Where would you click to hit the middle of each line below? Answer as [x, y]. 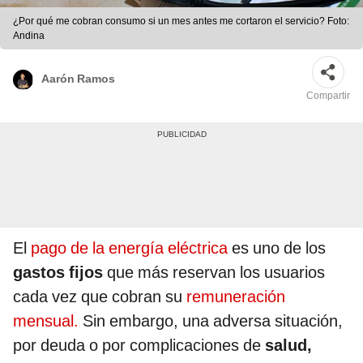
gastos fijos [58, 273]
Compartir [328, 96]
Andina [29, 36]
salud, [288, 346]
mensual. [46, 321]
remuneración [236, 297]
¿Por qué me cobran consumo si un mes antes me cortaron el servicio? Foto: [181, 21]
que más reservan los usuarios [214, 273]
